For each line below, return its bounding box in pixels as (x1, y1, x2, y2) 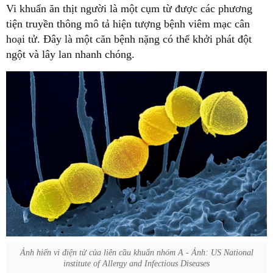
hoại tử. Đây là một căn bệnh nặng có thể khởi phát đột (6, 32, 252, 45)
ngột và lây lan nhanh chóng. (6, 48, 135, 60)
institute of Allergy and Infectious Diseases (63, 259, 210, 269)
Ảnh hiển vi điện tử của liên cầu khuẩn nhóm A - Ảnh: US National (19, 248, 253, 258)
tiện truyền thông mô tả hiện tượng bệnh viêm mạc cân (6, 17, 250, 30)
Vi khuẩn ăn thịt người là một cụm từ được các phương (6, 2, 252, 15)
